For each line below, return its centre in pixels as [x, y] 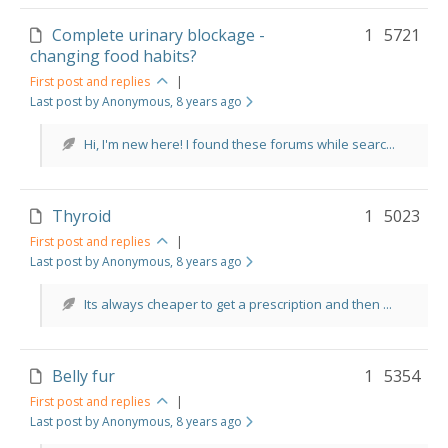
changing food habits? [113, 56]
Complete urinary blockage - [158, 35]
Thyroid [81, 216]
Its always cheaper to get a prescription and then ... [238, 304]
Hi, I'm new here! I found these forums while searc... [239, 144]
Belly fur [83, 376]
